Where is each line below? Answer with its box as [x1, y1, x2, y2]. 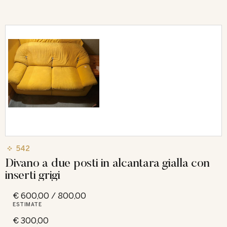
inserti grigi [5, 167, 60, 182]
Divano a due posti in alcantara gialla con [5, 155, 210, 170]
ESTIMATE [13, 201, 42, 208]
